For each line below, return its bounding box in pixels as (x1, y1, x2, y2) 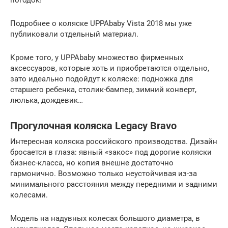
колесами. (10, 190, 48, 199)
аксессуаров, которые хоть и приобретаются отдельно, (10, 63, 209, 73)
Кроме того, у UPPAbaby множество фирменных (10, 52, 183, 62)
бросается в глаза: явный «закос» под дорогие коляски (10, 147, 212, 157)
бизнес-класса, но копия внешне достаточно (10, 158, 174, 167)
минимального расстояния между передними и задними (10, 179, 217, 189)
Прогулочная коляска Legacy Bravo (10, 120, 177, 132)
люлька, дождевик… (10, 95, 83, 105)
